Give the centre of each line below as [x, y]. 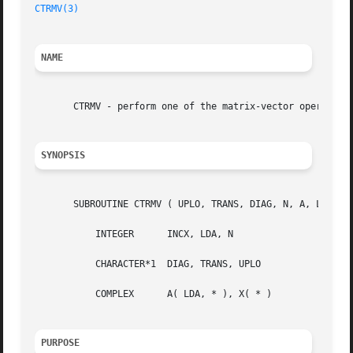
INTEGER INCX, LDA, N [57, 234]
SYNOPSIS [63, 156]
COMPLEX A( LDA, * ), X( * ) [57, 294]
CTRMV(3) [57, 9]
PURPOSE [61, 343]
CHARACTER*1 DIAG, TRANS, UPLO [57, 264]
